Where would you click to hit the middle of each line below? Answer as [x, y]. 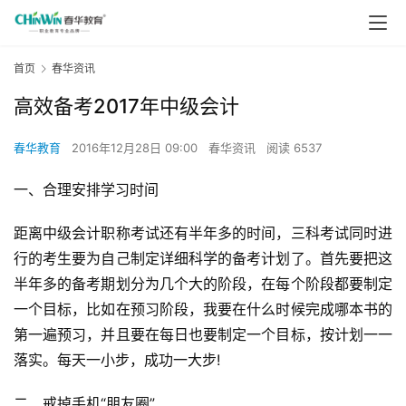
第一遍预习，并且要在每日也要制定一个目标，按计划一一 [203, 335]
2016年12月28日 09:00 [136, 148]
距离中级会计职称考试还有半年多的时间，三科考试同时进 [203, 233]
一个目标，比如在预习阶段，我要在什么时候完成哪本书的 [203, 309]
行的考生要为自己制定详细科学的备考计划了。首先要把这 [203, 259]
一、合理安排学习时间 [86, 190]
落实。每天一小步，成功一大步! [117, 360]
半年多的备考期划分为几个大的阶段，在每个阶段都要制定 [203, 284]
